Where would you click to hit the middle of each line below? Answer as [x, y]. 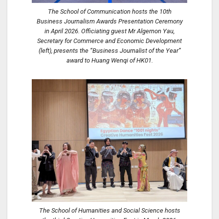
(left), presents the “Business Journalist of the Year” [109, 50]
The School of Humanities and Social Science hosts [109, 210]
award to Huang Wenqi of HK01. [109, 60]
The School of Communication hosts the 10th [109, 11]
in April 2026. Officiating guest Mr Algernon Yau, [109, 31]
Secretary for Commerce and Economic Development [109, 41]
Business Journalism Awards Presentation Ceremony [109, 21]
